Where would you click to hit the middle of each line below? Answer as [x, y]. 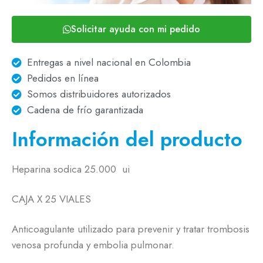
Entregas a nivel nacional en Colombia [109, 62]
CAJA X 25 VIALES [51, 199]
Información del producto [127, 139]
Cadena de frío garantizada [85, 109]
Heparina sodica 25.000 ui [71, 169]
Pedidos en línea [63, 78]
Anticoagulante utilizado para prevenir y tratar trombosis [131, 229]
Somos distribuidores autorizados [99, 94]
